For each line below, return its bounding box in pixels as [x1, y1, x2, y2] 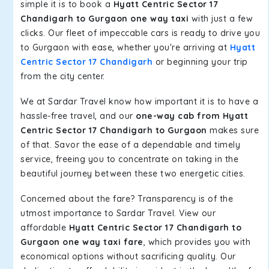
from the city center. [20, 71, 105, 82]
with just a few [189, 13, 253, 24]
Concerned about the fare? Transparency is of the [20, 193, 233, 204]
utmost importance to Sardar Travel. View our [20, 208, 216, 219]
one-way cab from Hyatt [136, 110, 248, 121]
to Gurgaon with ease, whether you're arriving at [20, 42, 230, 53]
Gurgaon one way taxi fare [20, 237, 144, 247]
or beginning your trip [153, 56, 248, 67]
